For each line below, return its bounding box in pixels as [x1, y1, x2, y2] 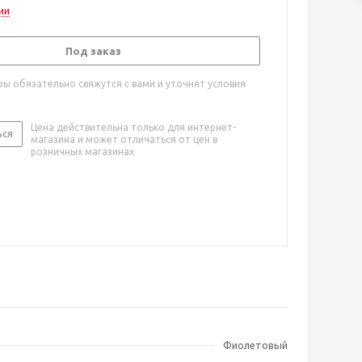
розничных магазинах [31, 146, 134, 157]
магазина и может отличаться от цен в [31, 134, 217, 145]
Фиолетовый [223, 339, 288, 351]
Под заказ [65, 45, 121, 57]
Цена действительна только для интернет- [31, 122, 236, 133]
